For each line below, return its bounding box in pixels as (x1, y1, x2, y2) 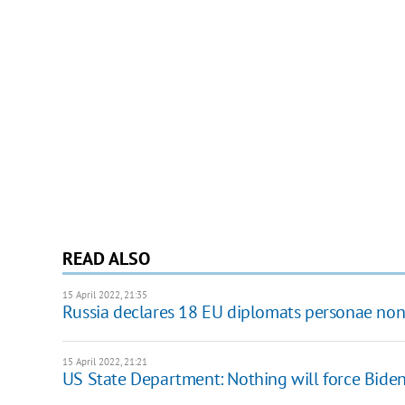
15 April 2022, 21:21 (61, 354, 147, 368)
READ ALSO (61, 246, 150, 270)
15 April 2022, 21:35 (61, 287, 147, 301)
